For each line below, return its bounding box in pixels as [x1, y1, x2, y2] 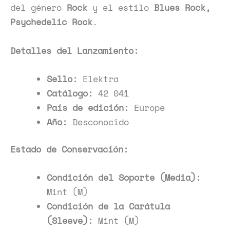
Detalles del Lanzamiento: [10, 44, 139, 57]
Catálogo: [47, 86, 93, 100]
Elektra [78, 72, 119, 85]
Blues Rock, [154, 1, 210, 14]
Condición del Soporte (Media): [47, 171, 201, 184]
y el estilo [87, 1, 154, 14]
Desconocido [67, 115, 129, 128]
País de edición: [47, 101, 129, 114]
